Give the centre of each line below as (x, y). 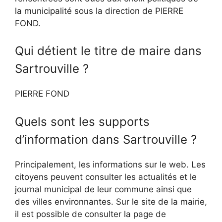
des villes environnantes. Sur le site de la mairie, (111, 201)
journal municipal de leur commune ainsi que (103, 189)
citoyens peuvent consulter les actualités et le (106, 177)
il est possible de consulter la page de (90, 214)
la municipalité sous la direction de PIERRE (99, 11)
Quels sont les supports (82, 121)
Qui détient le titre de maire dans (108, 51)
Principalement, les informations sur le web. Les (110, 164)
